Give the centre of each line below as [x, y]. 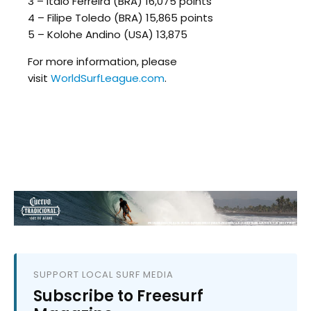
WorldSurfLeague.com [108, 78]
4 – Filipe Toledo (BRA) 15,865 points [120, 17]
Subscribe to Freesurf [118, 296]
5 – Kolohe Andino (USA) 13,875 [108, 34]
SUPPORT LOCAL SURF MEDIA [103, 274]
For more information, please [102, 61]
